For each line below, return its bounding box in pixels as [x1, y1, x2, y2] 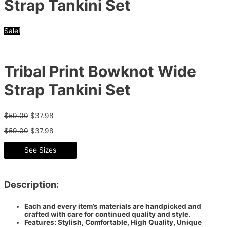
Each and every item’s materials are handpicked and [24, 202, 201, 211]
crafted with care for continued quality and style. [24, 210, 191, 219]
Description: [4, 178, 59, 190]
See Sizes [24, 145, 56, 154]
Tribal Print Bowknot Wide [4, 62, 196, 81]
